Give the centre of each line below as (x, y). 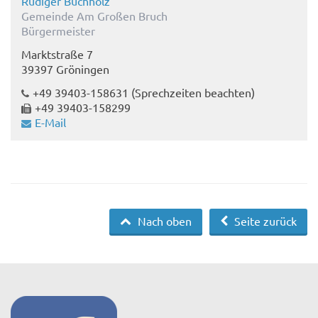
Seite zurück (264, 221)
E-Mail (50, 122)
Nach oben (163, 221)
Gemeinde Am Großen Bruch (94, 16)
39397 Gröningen (65, 69)
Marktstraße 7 (57, 54)
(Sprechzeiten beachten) (192, 93)
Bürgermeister (58, 31)
